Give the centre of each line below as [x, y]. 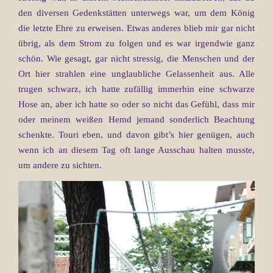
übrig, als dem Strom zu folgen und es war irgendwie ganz [136, 43]
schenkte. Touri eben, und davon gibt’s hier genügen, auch [136, 134]
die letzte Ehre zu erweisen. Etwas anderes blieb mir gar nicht [136, 28]
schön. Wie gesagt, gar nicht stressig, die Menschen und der [136, 58]
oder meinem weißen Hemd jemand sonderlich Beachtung [136, 119]
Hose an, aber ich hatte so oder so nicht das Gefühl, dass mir [136, 104]
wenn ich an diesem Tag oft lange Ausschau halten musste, [136, 150]
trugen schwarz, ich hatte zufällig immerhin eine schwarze [136, 89]
